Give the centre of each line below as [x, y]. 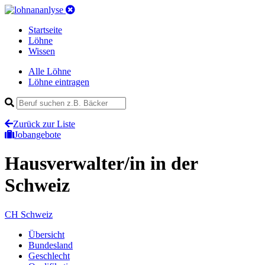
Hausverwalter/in [77, 164]
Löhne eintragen [59, 82]
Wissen [42, 51]
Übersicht [46, 234]
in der [174, 164]
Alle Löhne [50, 71]
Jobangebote [38, 135]
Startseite [45, 30]
